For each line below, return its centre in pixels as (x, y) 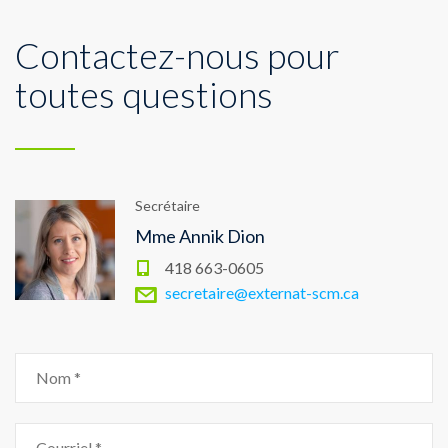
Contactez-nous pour (177, 54)
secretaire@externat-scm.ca (262, 292)
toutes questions (144, 93)
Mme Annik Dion (200, 235)
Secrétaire (167, 205)
